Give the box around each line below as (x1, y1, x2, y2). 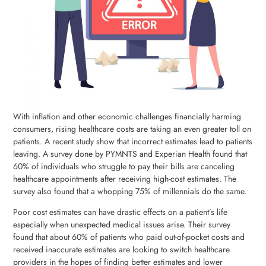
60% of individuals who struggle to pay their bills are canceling (13, 160, 235, 172)
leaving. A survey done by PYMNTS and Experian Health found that (13, 147, 248, 160)
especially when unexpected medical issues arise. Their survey (13, 218, 231, 231)
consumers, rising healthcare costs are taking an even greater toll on (13, 122, 252, 135)
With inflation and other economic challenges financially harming (13, 110, 242, 122)
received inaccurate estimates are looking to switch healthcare (13, 243, 230, 256)
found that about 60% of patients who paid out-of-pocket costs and (13, 231, 245, 243)
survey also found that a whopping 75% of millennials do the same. (13, 185, 247, 197)
